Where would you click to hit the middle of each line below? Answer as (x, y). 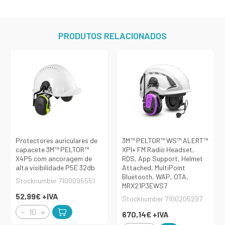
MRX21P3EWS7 (145, 186)
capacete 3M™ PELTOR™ (52, 150)
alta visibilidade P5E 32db (55, 168)
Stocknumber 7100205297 (162, 199)
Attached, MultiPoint (154, 168)
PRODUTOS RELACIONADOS (113, 36)
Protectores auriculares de (57, 141)
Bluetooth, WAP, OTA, (155, 177)
